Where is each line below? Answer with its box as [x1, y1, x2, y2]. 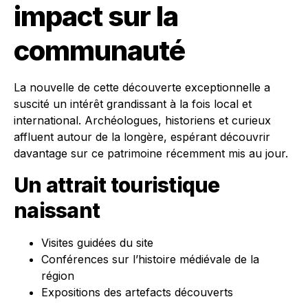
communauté [14, 34, 185, 67]
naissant [14, 198, 100, 223]
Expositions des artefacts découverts [41, 285, 233, 299]
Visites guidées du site [41, 236, 153, 250]
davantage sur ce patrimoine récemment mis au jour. [14, 146, 288, 160]
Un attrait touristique [14, 173, 220, 197]
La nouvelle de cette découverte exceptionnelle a [14, 80, 270, 94]
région [41, 269, 74, 283]
